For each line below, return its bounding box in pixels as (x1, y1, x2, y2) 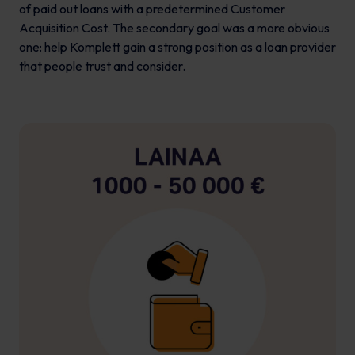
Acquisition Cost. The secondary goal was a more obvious (19, 20, 330, 36)
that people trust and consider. (19, 58, 185, 74)
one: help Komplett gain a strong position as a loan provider (19, 39, 336, 55)
